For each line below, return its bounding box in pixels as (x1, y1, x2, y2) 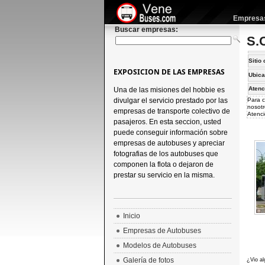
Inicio (122, 212, 140, 220)
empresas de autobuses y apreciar (113, 139, 225, 147)
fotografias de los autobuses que (113, 150, 218, 158)
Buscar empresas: (114, 25, 178, 34)
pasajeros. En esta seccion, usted (113, 118, 221, 126)
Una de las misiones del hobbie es (113, 86, 225, 94)
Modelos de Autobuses (122, 241, 196, 250)
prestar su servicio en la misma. (113, 171, 215, 179)
